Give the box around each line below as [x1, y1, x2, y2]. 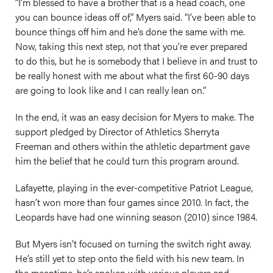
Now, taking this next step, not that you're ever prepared [15, 39, 247, 53]
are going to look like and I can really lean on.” [15, 83, 206, 97]
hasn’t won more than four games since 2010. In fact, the [15, 195, 249, 209]
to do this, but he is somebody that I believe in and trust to [15, 54, 258, 68]
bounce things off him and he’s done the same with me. [15, 24, 245, 38]
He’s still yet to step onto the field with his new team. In [15, 251, 244, 265]
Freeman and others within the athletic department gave [15, 139, 250, 153]
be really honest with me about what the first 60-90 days [15, 68, 249, 82]
